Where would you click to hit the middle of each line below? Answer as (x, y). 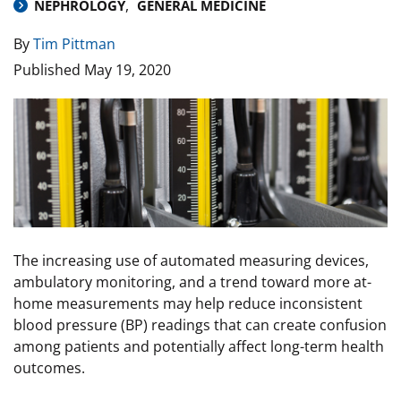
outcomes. (49, 368)
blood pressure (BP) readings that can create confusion (200, 325)
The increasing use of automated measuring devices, (191, 261)
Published (49, 70)
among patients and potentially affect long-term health (199, 347)
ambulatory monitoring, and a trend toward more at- (192, 282)
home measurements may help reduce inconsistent (188, 304)
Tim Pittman (74, 44)
